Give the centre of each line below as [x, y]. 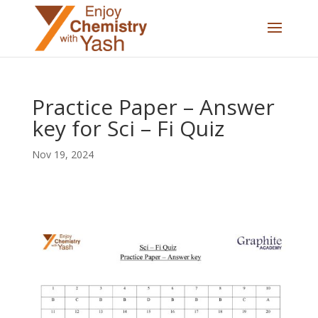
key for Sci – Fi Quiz [128, 128]
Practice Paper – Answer [153, 107]
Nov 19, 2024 [62, 154]
